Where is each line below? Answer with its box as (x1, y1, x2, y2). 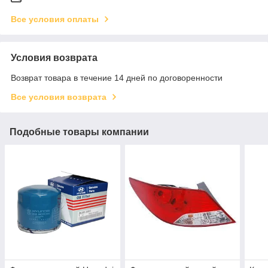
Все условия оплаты (11, 14, 99, 24)
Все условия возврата (11, 92, 106, 102)
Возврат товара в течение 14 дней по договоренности (11, 72, 223, 83)
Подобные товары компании (10, 126, 149, 137)
